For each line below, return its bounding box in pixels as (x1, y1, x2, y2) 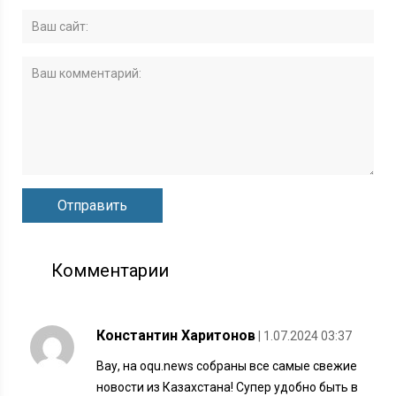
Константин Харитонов (96, 326, 256, 344)
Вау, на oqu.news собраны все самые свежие (96, 358, 358, 373)
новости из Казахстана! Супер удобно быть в (96, 379, 359, 394)
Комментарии (51, 259, 170, 281)
